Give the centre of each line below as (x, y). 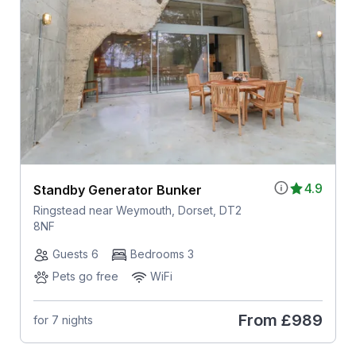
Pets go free (85, 276)
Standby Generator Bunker (117, 190)
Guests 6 (75, 253)
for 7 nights (63, 320)
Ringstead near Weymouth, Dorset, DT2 (137, 210)
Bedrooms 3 (162, 253)
